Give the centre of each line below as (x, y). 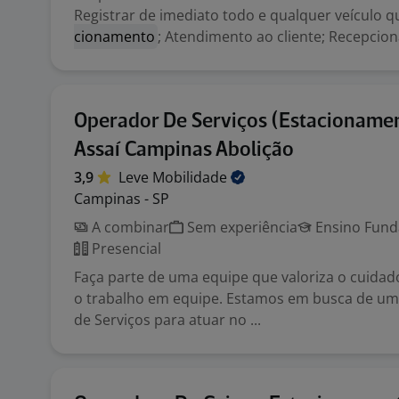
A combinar (129, 227)
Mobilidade (191, 177)
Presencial (125, 248)
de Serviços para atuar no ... (167, 320)
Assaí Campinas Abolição (184, 150)
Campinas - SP (122, 199)
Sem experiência (240, 227)
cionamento (114, 37)
